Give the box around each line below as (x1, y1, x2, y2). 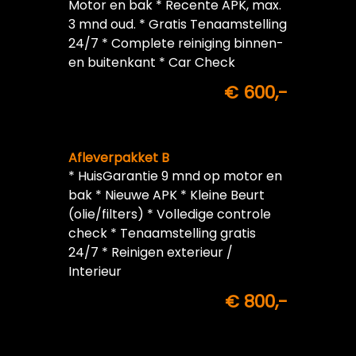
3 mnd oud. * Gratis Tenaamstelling (68, 15, 287, 34)
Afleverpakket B (68, 149, 169, 168)
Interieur (68, 262, 122, 281)
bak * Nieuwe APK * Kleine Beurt (68, 186, 265, 205)
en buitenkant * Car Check (68, 53, 235, 72)
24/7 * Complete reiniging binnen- (68, 34, 284, 53)
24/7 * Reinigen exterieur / (68, 243, 233, 262)
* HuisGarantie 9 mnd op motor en (68, 167, 282, 186)
